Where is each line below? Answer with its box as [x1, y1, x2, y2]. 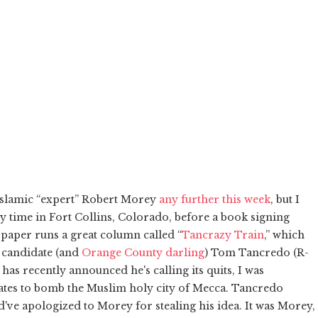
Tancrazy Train [182, 228, 264, 241]
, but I [270, 192, 300, 206]
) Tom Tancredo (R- [204, 246, 309, 259]
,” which [264, 228, 305, 241]
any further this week [159, 192, 270, 206]
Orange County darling [82, 246, 204, 259]
